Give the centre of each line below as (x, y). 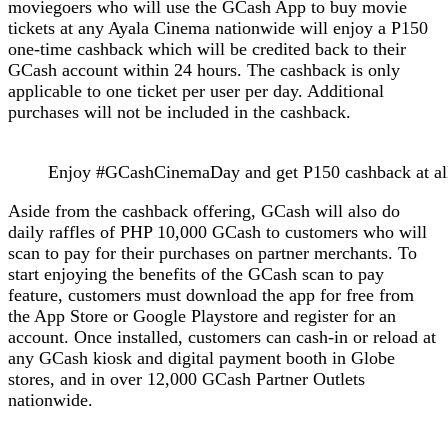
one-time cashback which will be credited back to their (207, 48)
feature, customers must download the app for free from (211, 294)
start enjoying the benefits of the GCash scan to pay (196, 273)
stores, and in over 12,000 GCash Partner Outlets (186, 378)
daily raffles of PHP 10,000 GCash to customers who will (217, 231)
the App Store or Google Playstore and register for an (202, 315)
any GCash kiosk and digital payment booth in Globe (201, 357)
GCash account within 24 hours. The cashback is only (204, 69)
